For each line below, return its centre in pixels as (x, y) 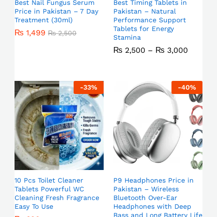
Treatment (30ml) (44, 20)
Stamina (127, 37)
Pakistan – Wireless (146, 189)
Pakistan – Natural (145, 11)
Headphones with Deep (152, 206)
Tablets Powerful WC (49, 189)
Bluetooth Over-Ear (145, 198)
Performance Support (150, 20)
